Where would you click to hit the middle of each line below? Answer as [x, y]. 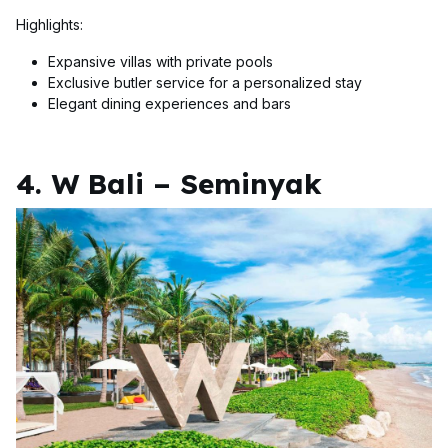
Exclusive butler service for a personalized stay [205, 83]
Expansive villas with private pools [160, 62]
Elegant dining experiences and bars [169, 104]
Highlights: [49, 25]
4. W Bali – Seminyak [169, 184]
